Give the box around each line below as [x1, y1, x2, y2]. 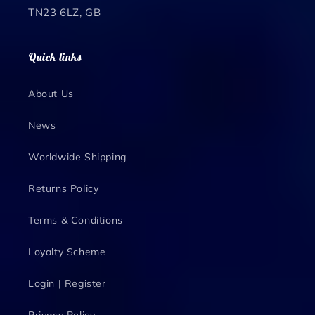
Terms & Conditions [28, 214, 123, 226]
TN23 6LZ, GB [28, 6, 101, 19]
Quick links [28, 50, 82, 64]
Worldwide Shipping [28, 150, 127, 163]
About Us [28, 87, 74, 100]
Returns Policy [28, 182, 99, 195]
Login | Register [28, 277, 106, 290]
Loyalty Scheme [28, 245, 106, 258]
